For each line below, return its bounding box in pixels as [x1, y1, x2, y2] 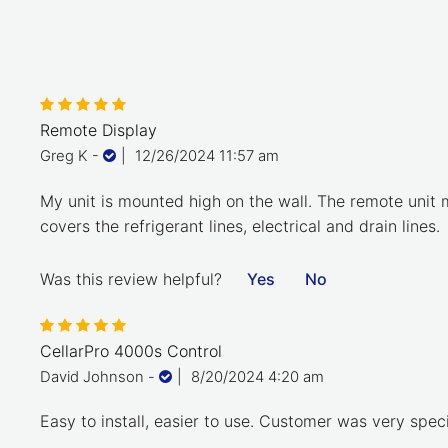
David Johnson [40, 367, 144, 386]
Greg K [40, 147, 88, 166]
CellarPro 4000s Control [40, 340, 222, 361]
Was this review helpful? [40, 268, 222, 289]
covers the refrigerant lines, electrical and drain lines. [40, 215, 440, 236]
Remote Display [40, 120, 157, 141]
